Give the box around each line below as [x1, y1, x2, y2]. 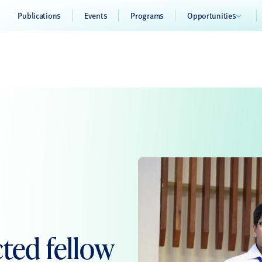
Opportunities [187, 9, 236, 21]
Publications [18, 9, 61, 21]
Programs [130, 9, 164, 21]
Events [84, 9, 108, 21]
